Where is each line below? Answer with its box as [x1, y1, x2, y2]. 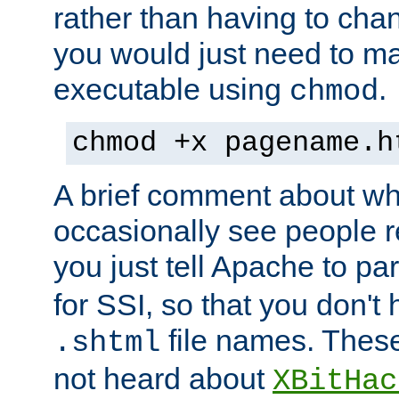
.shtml [53, 326, 160, 361]
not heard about [53, 362, 273, 396]
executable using [53, 72, 289, 107]
